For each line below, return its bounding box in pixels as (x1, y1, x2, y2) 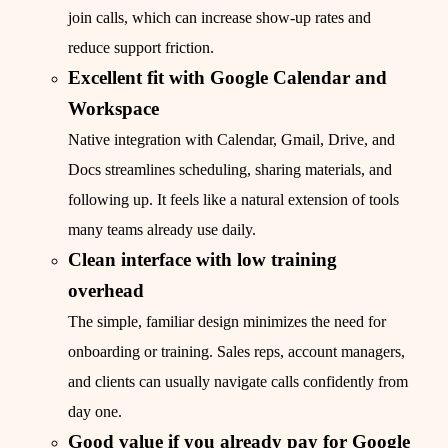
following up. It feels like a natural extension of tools (68, 191, 399, 209)
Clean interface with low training (68, 249, 337, 271)
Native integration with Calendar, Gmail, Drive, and (68, 131, 395, 149)
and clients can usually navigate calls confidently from (68, 373, 408, 391)
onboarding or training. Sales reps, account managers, (68, 343, 405, 361)
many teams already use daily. (68, 221, 256, 239)
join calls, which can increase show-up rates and (68, 9, 371, 27)
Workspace (68, 98, 159, 120)
